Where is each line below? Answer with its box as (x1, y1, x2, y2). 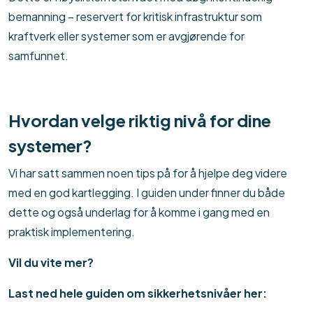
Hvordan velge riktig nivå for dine (8, 110, 271, 131)
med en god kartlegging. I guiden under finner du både (8, 185, 285, 201)
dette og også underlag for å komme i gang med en (8, 205, 270, 220)
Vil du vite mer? (8, 255, 94, 270)
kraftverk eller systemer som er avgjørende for (8, 29, 245, 44)
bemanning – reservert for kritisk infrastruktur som (8, 9, 262, 24)
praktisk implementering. (8, 224, 137, 240)
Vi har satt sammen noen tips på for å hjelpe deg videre (8, 166, 287, 181)
